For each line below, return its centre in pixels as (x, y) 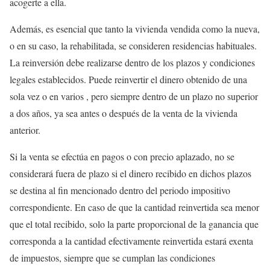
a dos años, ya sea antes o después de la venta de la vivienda (124, 113)
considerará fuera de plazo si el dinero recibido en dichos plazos (130, 173)
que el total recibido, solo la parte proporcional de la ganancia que (134, 224)
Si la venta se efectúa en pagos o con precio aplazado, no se (122, 156)
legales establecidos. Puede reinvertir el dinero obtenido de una (128, 79)
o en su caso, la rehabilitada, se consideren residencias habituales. (133, 46)
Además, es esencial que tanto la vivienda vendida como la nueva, (135, 29)
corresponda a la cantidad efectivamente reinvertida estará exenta (131, 241)
